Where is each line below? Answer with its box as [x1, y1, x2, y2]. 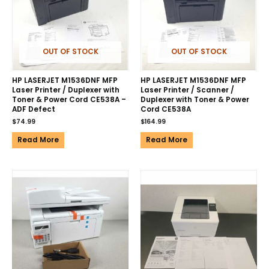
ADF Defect [12, 104, 55, 115]
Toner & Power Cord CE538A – [12, 95, 126, 105]
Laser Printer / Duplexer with [12, 85, 119, 95]
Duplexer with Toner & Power [141, 95, 249, 105]
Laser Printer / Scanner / [141, 85, 234, 95]
